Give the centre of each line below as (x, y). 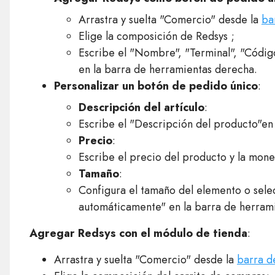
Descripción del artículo (141, 107)
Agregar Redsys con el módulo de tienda (138, 233)
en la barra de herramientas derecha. (168, 69)
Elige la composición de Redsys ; (156, 36)
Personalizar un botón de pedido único (156, 86)
